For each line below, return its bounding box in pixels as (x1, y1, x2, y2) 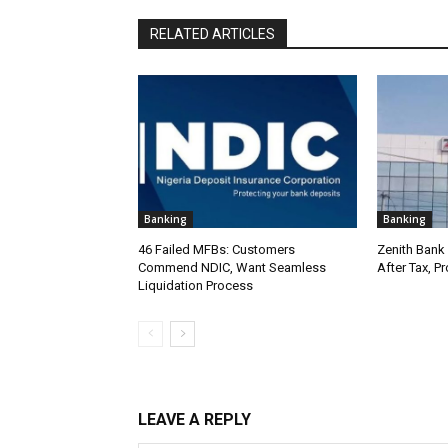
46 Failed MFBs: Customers (138, 241, 295, 257)
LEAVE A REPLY (138, 409, 251, 429)
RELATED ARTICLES (150, 25, 275, 42)
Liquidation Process (138, 277, 253, 293)
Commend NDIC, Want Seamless (138, 259, 326, 275)
